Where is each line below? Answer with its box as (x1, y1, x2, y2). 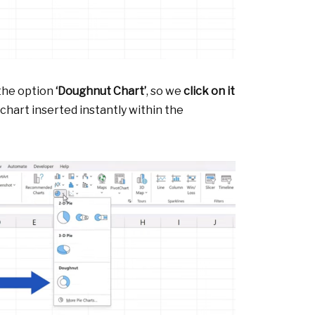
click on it (184, 84, 235, 98)
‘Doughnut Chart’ (56, 84, 146, 98)
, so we (146, 84, 184, 98)
